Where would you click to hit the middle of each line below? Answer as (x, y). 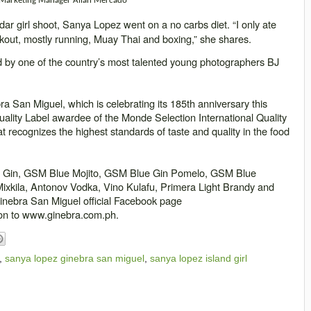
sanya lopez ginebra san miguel (75, 258)
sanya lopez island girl (199, 258)
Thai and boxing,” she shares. (187, 39)
